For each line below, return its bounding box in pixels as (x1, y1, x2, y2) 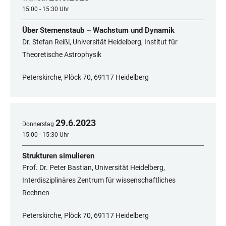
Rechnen (22, 189, 49, 197)
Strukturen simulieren (22, 151, 94, 161)
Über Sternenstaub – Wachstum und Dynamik (22, 26, 175, 35)
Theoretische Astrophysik (22, 50, 101, 59)
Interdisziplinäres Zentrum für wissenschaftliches (22, 176, 176, 185)
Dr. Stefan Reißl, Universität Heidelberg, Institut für (22, 38, 178, 46)
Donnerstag (22, 121, 54, 128)
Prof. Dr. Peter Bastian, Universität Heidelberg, (22, 163, 165, 172)
